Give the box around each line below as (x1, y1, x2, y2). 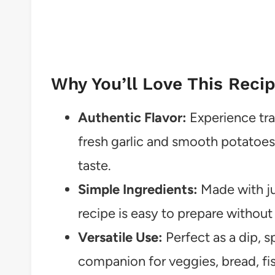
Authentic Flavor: (78, 109, 187, 126)
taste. (78, 157, 111, 174)
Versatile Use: (78, 228, 163, 246)
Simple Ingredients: (78, 180, 198, 198)
